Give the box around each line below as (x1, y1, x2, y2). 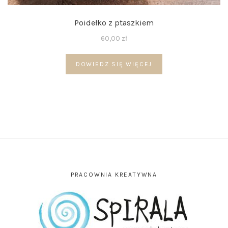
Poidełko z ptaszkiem (74, 17, 154, 27)
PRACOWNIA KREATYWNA (70, 171, 158, 179)
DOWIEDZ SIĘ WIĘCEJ (75, 60, 153, 68)
